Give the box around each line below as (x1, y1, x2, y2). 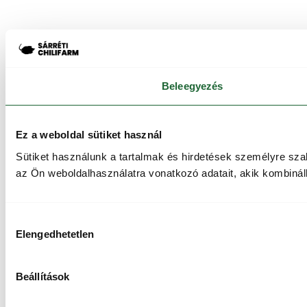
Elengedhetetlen (16, 228, 95, 240)
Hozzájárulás (5, 214, 65, 226)
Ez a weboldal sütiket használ (16, 129, 162, 140)
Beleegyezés (162, 80, 223, 92)
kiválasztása (5, 230, 62, 243)
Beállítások (16, 271, 70, 282)
